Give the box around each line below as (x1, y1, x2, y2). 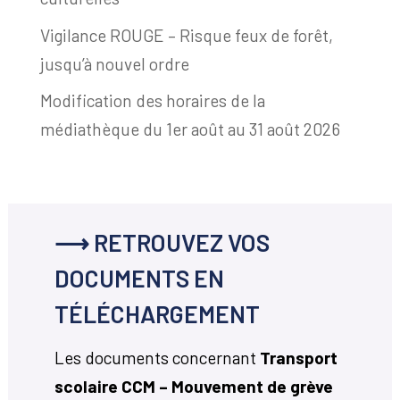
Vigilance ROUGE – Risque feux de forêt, (39, 24, 333, 46)
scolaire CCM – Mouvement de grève (54, 375, 333, 396)
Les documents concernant (54, 346, 260, 368)
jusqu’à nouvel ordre (39, 53, 189, 74)
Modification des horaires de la (39, 90, 265, 112)
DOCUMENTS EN (54, 263, 224, 293)
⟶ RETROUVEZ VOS (54, 228, 270, 257)
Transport (259, 346, 337, 368)
